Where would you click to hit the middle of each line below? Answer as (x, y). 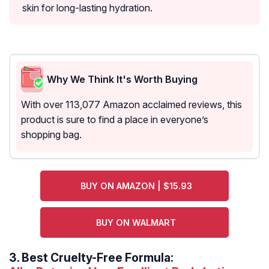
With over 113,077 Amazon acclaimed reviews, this (131, 105)
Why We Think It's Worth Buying (122, 79)
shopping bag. (51, 135)
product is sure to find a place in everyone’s (115, 120)
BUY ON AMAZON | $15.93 (136, 186)
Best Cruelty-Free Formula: (98, 258)
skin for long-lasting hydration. (87, 8)
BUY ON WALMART (136, 223)
